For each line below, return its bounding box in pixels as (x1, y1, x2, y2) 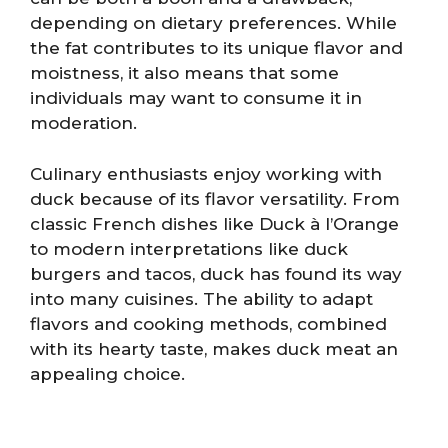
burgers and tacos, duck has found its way (30, 263, 402, 284)
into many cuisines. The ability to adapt (30, 288, 373, 309)
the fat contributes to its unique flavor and (30, 38, 403, 58)
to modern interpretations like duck (30, 238, 348, 259)
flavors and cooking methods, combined (30, 313, 387, 334)
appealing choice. (30, 363, 185, 384)
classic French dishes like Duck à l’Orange (30, 213, 399, 234)
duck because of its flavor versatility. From (30, 188, 400, 209)
